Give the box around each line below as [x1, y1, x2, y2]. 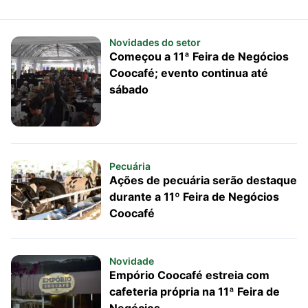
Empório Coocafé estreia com [109, 267, 269, 282]
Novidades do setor [109, 36, 201, 48]
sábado [109, 82, 148, 96]
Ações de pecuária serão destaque [109, 173, 297, 187]
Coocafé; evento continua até [109, 66, 268, 80]
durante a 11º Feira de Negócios [109, 189, 279, 203]
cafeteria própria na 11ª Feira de [109, 284, 280, 298]
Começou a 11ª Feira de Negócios [109, 49, 289, 63]
